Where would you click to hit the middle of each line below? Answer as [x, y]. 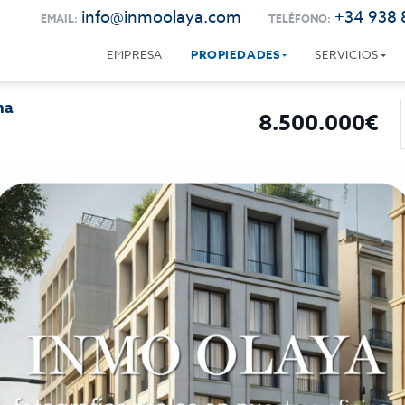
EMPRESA [135, 54]
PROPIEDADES [235, 54]
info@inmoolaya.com [161, 18]
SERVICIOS [347, 54]
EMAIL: [59, 19]
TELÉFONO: [299, 19]
